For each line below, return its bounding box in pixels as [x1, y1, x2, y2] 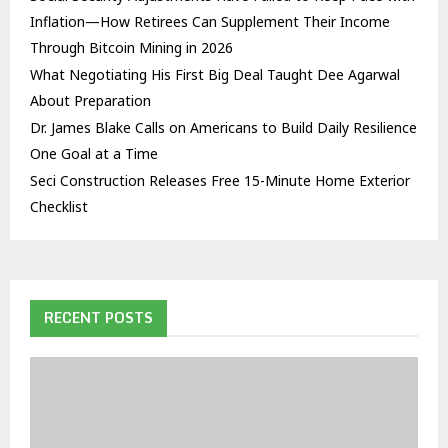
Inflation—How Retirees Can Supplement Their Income [30, 12, 390, 32]
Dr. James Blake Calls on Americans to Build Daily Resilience [30, 118, 417, 138]
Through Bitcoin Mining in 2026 [30, 38, 233, 58]
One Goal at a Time [30, 144, 158, 164]
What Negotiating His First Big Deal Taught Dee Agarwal [30, 65, 400, 85]
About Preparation [30, 91, 151, 111]
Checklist [30, 197, 88, 217]
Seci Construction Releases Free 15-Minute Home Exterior [30, 171, 410, 191]
